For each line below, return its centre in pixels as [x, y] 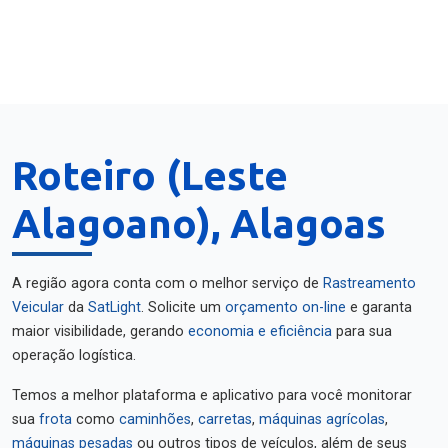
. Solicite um [183, 307]
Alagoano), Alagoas [199, 223]
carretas [225, 419]
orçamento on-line [285, 307]
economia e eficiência [260, 331]
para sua [362, 331]
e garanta [379, 307]
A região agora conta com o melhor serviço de [167, 283]
